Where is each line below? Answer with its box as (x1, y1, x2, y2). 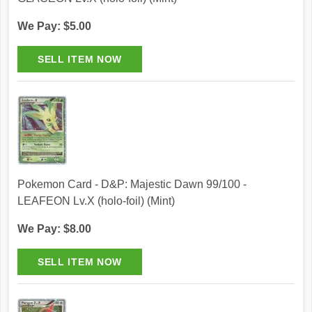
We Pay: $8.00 (17, 223, 91, 235)
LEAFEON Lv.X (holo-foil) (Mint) (17, 195, 175, 208)
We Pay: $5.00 (17, 20, 91, 33)
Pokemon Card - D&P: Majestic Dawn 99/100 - (17, 178, 247, 191)
